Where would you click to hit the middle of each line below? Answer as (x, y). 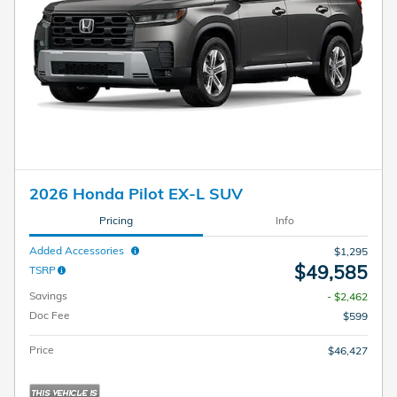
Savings (48, 296)
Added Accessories (79, 251)
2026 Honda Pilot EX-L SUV (136, 194)
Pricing (116, 220)
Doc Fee (50, 315)
